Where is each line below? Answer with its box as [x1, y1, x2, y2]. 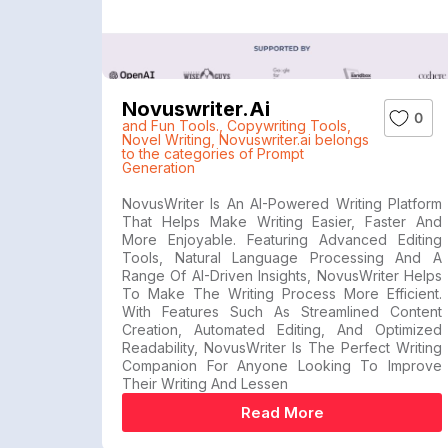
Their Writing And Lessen [122, 375, 288, 392]
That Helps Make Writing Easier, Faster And [122, 213, 442, 230]
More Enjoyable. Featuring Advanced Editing [122, 231, 442, 248]
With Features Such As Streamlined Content [122, 303, 442, 320]
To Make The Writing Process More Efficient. [122, 285, 442, 302]
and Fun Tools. [122, 117, 219, 134]
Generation [122, 159, 195, 176]
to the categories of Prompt [122, 145, 304, 162]
